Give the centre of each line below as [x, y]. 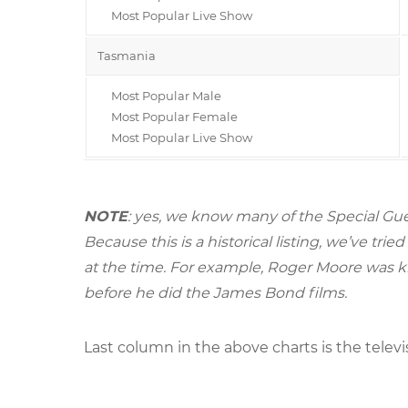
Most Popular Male [159, 95]
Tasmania [127, 55]
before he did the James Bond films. [215, 292]
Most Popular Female [168, 116]
